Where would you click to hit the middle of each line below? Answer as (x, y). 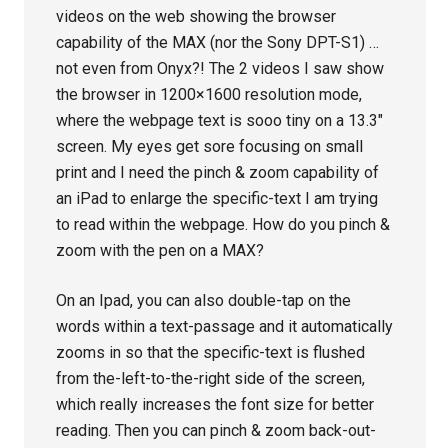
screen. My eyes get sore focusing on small (210, 147)
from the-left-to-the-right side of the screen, (211, 379)
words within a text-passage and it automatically (225, 327)
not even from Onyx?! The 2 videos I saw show (220, 69)
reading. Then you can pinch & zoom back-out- (216, 431)
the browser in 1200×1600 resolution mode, (209, 95)
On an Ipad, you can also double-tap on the (204, 301)
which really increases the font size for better (215, 405)
